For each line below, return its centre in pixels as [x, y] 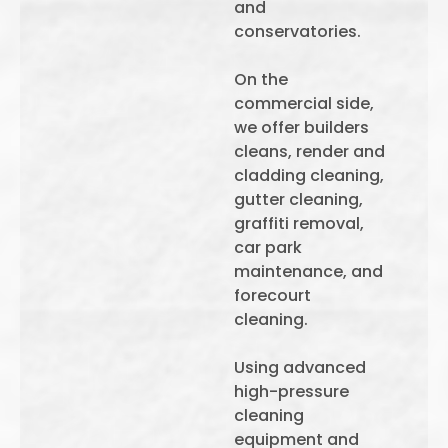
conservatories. [297, 31]
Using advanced [300, 367]
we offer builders [301, 127]
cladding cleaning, [309, 175]
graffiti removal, [299, 223]
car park [268, 247]
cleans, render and [309, 151]
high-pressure [291, 391]
